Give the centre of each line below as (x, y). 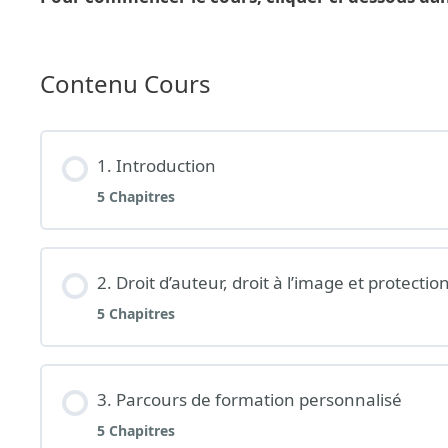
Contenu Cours (125, 84)
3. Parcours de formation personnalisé (249, 400)
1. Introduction (156, 166)
